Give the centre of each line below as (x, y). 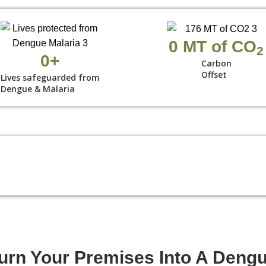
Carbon (216, 64)
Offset (214, 75)
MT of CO (220, 47)
